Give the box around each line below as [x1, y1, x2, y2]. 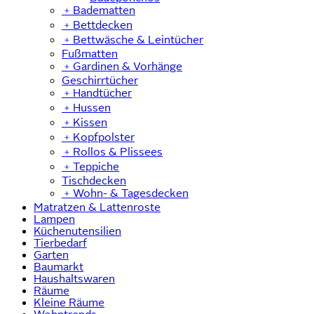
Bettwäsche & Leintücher [73, 33, 203, 46]
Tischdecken [62, 174, 126, 186]
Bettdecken [73, 18, 132, 31]
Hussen [73, 101, 111, 114]
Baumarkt [34, 260, 83, 273]
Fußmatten [62, 47, 118, 60]
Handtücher [73, 86, 132, 99]
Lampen [34, 212, 75, 225]
